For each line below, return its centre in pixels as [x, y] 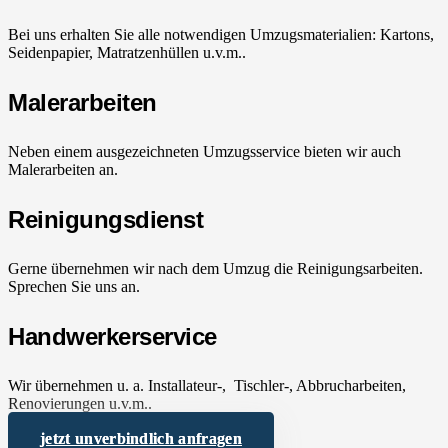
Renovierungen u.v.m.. [80, 404]
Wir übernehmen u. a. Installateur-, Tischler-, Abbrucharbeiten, [207, 386]
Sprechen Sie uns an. [74, 287]
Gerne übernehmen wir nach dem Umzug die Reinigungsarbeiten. [215, 269]
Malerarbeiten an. [63, 170]
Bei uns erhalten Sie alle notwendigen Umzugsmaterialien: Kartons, [221, 35]
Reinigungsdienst [106, 220]
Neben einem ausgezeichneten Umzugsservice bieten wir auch [204, 152]
